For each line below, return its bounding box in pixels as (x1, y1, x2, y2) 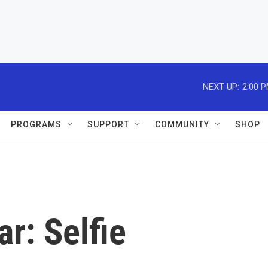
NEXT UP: (203, 81, 239, 92)
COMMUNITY (155, 120, 209, 129)
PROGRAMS (11, 120, 62, 129)
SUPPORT (87, 120, 129, 129)
